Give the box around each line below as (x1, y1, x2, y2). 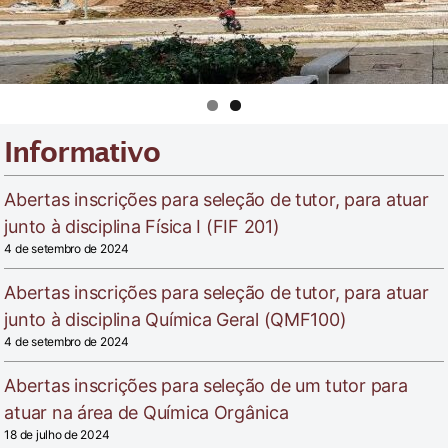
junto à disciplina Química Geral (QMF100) (4, 309, 347, 331)
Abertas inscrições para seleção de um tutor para (4, 375, 408, 397)
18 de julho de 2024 (4, 427, 110, 443)
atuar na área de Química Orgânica (4, 402, 289, 424)
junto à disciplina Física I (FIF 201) (4, 216, 280, 238)
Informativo (4, 129, 160, 186)
